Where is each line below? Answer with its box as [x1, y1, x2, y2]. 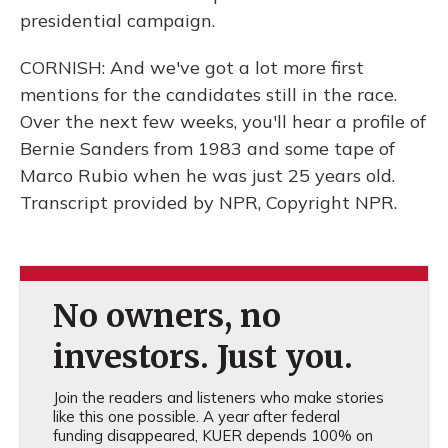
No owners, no [52, 296, 281, 336]
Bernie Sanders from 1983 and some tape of [20, 137, 395, 160]
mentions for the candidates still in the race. [20, 83, 397, 106]
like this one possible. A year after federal [52, 407, 340, 426]
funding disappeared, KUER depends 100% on [52, 426, 373, 445]
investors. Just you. [52, 337, 353, 377]
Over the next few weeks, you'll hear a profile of [20, 110, 426, 133]
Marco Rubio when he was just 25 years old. [20, 164, 395, 187]
